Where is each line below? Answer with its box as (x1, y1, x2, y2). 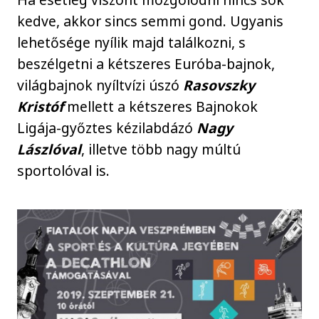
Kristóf (17, 97, 68, 117)
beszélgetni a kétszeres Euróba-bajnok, (17, 54, 276, 74)
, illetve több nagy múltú (81, 140, 241, 159)
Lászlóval (17, 140, 82, 159)
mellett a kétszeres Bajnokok (67, 97, 258, 117)
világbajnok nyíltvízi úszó (17, 75, 184, 95)
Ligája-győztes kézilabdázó (17, 118, 197, 138)
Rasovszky (183, 75, 256, 95)
